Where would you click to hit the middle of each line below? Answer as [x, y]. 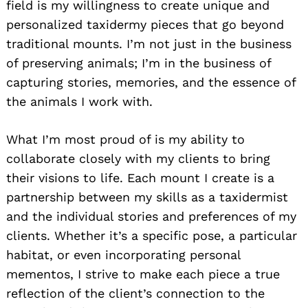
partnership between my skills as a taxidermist [147, 197]
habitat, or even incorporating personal [123, 255]
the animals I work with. [79, 102]
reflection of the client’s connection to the [135, 294]
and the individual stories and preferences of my [151, 217]
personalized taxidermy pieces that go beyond [145, 25]
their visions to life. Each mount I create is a [140, 178]
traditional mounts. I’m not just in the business [149, 44]
